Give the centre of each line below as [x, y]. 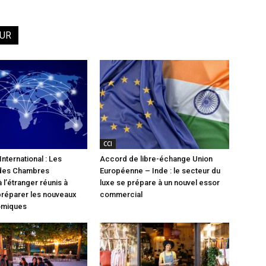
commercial [121, 195]
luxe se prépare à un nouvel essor [160, 183]
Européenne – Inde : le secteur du [160, 171]
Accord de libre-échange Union [156, 159]
